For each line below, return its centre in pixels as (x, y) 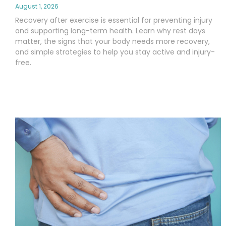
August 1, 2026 (37, 6)
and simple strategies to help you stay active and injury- (115, 52)
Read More (37, 89)
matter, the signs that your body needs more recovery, (112, 41)
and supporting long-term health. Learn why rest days (110, 31)
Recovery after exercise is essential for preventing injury (114, 20)
